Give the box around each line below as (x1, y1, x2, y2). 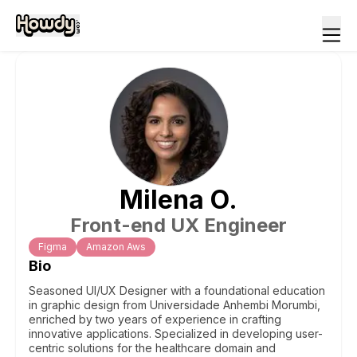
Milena (120, 184, 204, 215)
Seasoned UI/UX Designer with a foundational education (29, 284, 325, 297)
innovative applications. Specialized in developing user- (29, 327, 323, 340)
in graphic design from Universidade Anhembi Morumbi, (29, 298, 320, 312)
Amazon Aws (86, 241, 146, 253)
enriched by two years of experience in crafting (29, 312, 281, 326)
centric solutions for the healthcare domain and (29, 341, 276, 355)
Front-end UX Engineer (70, 214, 287, 237)
